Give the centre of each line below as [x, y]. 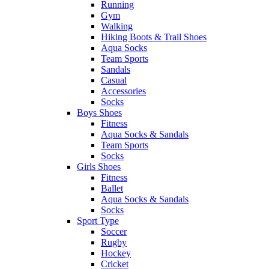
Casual [114, 80]
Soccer [114, 232]
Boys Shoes [99, 113]
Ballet [112, 189]
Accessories [123, 91]
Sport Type [98, 221]
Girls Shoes [99, 167]
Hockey [116, 253]
